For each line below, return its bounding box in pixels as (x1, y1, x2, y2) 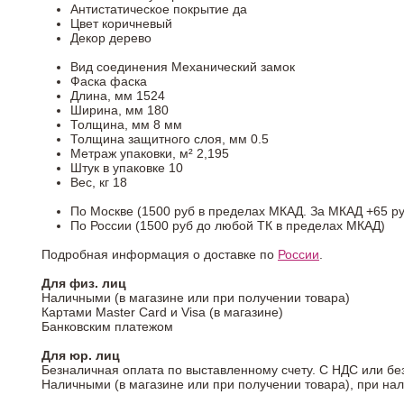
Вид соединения (70, 59, 168, 74)
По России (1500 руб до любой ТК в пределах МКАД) (70, 217, 385, 233)
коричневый (102, 15, 172, 31)
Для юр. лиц (41, 347, 120, 363)
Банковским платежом (41, 318, 173, 334)
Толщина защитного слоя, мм (70, 131, 247, 146)
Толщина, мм (70, 116, 150, 132)
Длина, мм (70, 87, 133, 103)
